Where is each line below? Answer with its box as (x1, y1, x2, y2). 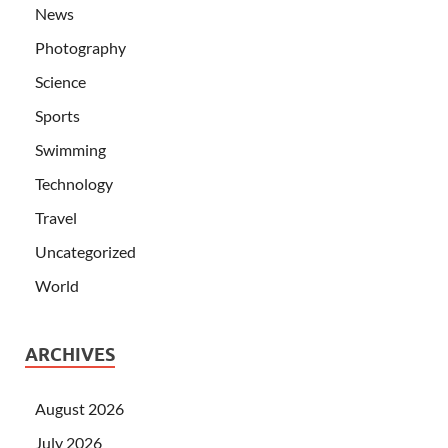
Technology (35, 173, 113, 193)
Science (35, 71, 86, 91)
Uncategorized (35, 241, 136, 261)
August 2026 (35, 398, 124, 418)
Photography (35, 37, 126, 57)
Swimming (35, 139, 106, 159)
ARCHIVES (25, 343, 115, 365)
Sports (35, 105, 80, 125)
